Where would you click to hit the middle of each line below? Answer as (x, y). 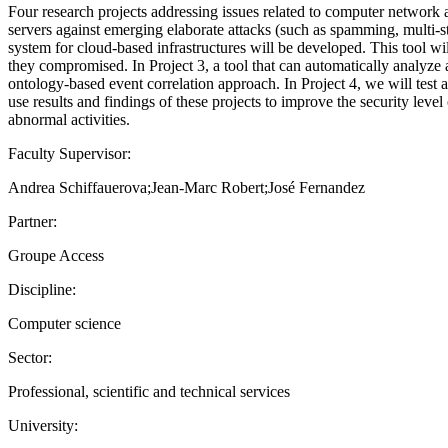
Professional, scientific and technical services (149, 391)
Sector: (30, 357)
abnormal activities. (69, 119)
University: (43, 425)
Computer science (64, 323)
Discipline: (42, 289)
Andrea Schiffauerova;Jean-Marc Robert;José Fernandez (186, 187)
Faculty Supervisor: (69, 153)
